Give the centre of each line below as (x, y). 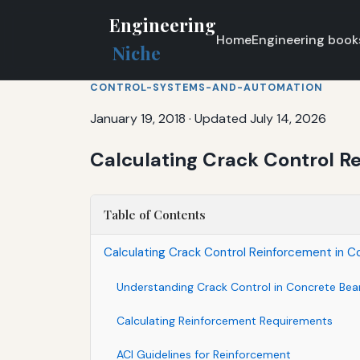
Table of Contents (155, 214)
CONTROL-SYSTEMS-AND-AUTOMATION (207, 87)
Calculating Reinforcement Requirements (225, 320)
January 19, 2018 (138, 118)
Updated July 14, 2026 (260, 118)
